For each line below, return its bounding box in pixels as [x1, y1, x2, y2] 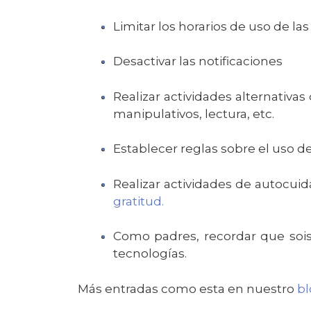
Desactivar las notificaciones [113, 54, 285, 69]
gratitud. [113, 194, 167, 208]
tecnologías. [113, 246, 190, 261]
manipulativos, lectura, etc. [113, 106, 277, 121]
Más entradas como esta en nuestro [78, 281, 297, 296]
